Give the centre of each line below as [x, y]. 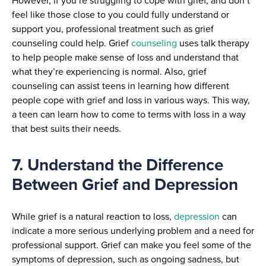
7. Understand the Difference [118, 165]
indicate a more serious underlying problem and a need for [133, 231]
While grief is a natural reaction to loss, [93, 217]
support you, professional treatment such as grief [113, 28]
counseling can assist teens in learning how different [121, 85]
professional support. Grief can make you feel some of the [132, 245]
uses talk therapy [213, 43]
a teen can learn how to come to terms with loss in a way [129, 114]
